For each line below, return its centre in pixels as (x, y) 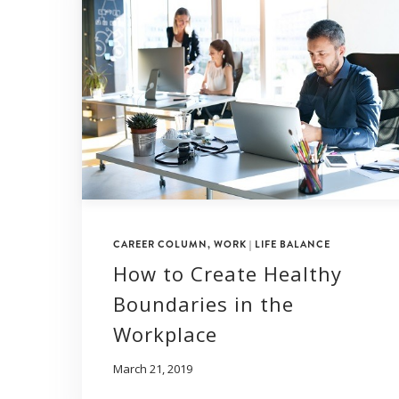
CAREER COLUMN (160, 244)
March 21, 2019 (153, 368)
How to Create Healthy (228, 273)
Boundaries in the (204, 303)
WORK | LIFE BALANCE (272, 244)
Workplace (165, 334)
